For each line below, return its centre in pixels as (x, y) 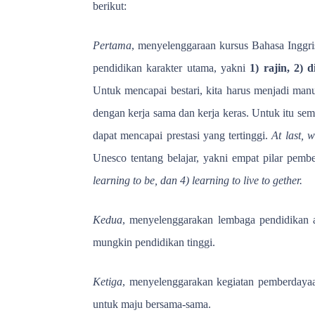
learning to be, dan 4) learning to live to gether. (198, 180)
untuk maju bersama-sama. (152, 304)
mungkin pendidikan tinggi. (154, 242)
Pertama (112, 45)
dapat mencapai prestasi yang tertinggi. (182, 135)
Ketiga (108, 281)
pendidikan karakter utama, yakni (172, 67)
